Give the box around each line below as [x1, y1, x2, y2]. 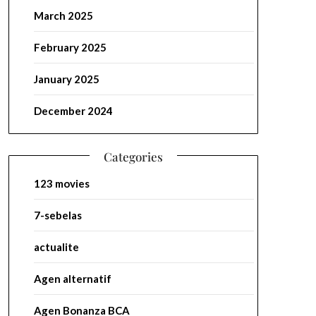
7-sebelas [33, 209, 82, 221]
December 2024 [33, 104, 113, 117]
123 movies [33, 177, 90, 190]
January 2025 [33, 73, 99, 85]
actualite [33, 241, 79, 253]
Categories [103, 149, 163, 164]
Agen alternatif [33, 272, 111, 285]
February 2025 [33, 41, 107, 54]
